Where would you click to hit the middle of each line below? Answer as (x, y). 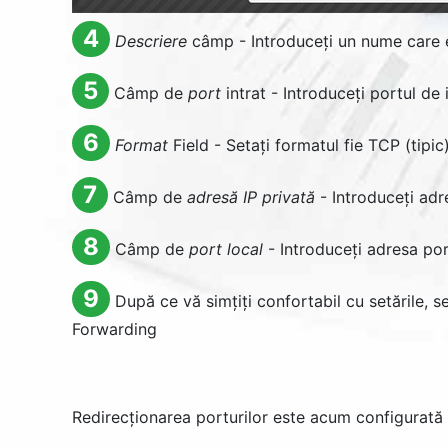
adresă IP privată (250, 197)
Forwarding (114, 329)
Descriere (150, 41)
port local (225, 249)
